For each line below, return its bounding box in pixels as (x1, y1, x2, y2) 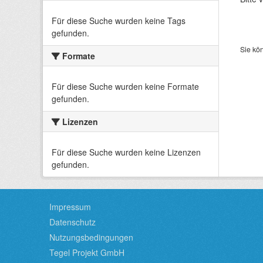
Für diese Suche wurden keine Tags (52, 15, 186, 26)
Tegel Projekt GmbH (49, 247, 124, 258)
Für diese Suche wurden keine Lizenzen (52, 146, 201, 158)
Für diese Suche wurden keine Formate (52, 80, 199, 92)
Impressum (49, 201, 91, 213)
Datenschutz (49, 216, 96, 228)
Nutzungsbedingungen (49, 231, 133, 243)
